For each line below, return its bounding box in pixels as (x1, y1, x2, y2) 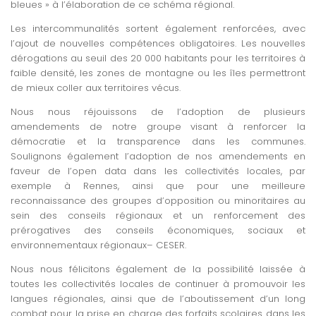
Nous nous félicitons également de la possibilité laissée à (11, 262, 305, 276)
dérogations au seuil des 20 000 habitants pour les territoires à (11, 51, 305, 66)
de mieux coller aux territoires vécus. (11, 81, 181, 95)
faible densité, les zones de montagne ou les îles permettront (11, 66, 305, 80)
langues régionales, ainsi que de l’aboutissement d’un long (11, 292, 305, 306)
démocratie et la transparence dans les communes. (11, 135, 305, 149)
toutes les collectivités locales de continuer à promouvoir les (11, 277, 305, 291)
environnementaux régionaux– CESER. (11, 238, 186, 253)
